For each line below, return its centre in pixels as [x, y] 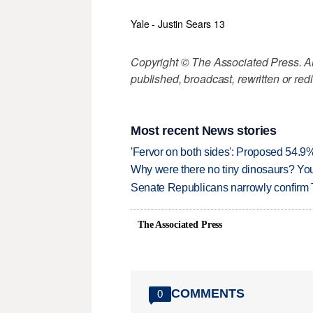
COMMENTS [208, 294]
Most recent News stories [204, 130]
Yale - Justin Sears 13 [178, 24]
